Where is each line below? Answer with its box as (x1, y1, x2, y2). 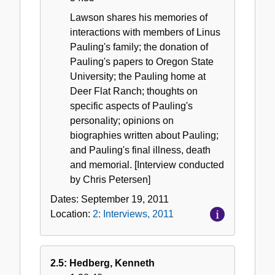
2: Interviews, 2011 (93, 208, 174, 219)
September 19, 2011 (81, 193, 169, 204)
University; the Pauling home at (70, 71, 206, 82)
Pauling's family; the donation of (70, 41, 208, 52)
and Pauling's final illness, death (70, 144, 211, 155)
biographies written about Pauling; (70, 130, 219, 141)
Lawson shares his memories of (70, 12, 207, 23)
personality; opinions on (70, 115, 174, 126)
